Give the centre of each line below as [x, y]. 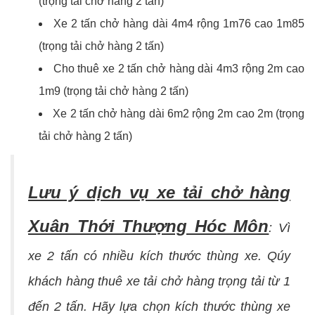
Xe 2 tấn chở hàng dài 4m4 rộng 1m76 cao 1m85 [179, 24]
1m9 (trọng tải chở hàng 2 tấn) [114, 91]
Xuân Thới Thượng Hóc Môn [149, 226]
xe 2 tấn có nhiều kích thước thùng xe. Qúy [159, 256]
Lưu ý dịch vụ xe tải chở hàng [159, 193]
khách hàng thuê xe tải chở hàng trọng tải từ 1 [159, 282]
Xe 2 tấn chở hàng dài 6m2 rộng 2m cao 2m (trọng [179, 114]
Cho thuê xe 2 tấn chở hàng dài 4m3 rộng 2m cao [179, 69]
